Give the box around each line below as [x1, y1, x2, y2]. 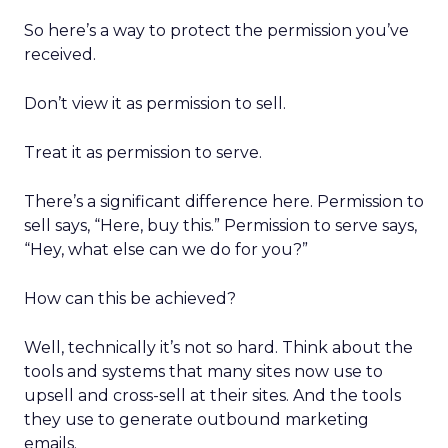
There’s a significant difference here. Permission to [24, 192, 424, 211]
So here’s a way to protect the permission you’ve [24, 21, 409, 40]
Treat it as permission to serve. [24, 143, 262, 162]
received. [24, 45, 96, 64]
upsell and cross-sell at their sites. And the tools [24, 386, 401, 405]
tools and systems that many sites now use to [24, 362, 383, 381]
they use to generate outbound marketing [24, 410, 369, 429]
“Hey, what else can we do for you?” [24, 240, 308, 259]
